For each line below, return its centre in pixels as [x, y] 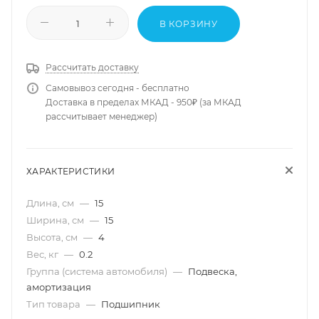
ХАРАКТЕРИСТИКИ [71, 171]
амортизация [59, 287]
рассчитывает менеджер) [101, 116]
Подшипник [131, 304]
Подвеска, [213, 271]
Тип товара [54, 304]
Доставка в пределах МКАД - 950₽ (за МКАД [143, 102]
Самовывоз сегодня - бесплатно [117, 88]
